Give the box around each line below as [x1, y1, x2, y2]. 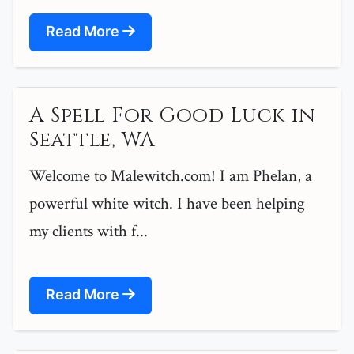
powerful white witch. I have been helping [29, 193, 305, 215]
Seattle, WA [29, 126, 156, 155]
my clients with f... [29, 220, 148, 243]
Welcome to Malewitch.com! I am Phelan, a [29, 165, 312, 187]
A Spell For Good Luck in [29, 102, 315, 130]
